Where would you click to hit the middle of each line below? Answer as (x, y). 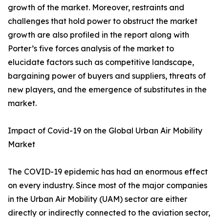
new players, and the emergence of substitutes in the (107, 90)
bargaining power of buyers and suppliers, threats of (107, 76)
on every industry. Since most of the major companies (108, 186)
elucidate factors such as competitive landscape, (101, 62)
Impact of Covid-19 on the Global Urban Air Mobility (105, 131)
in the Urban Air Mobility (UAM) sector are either (98, 199)
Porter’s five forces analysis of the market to (91, 49)
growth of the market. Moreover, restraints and (96, 8)
